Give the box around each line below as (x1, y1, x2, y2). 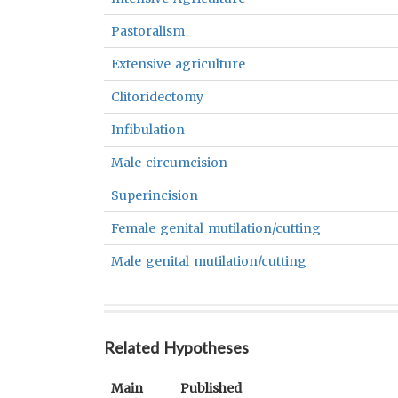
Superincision (111, 187, 198, 203)
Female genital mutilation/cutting (111, 220, 322, 236)
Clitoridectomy (111, 89, 203, 105)
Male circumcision (111, 155, 228, 171)
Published (180, 380, 242, 396)
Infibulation (111, 122, 185, 138)
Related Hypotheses (104, 338, 250, 357)
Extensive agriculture (111, 56, 246, 72)
